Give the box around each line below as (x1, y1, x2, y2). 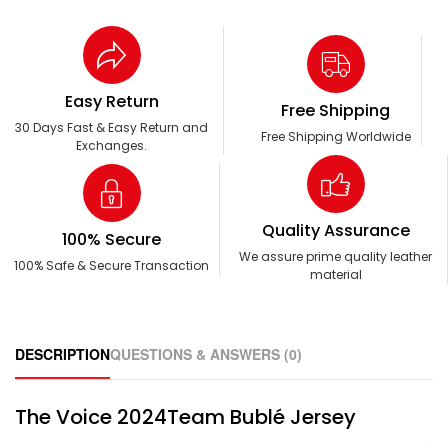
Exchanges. (76, 137, 147, 155)
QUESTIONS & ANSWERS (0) (110, 344, 302, 365)
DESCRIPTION (15, 344, 110, 365)
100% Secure (62, 228, 161, 252)
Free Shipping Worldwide (260, 128, 411, 146)
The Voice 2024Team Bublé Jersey (15, 403, 356, 432)
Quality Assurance (261, 219, 410, 243)
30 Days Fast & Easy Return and (15, 119, 208, 137)
